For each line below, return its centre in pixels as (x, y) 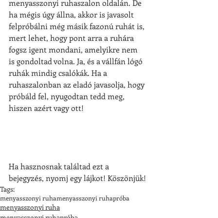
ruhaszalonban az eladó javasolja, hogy (78, 84)
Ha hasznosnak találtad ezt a (60, 166)
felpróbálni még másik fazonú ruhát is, (78, 26)
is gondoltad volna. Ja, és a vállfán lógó (77, 61)
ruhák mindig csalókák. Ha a (59, 73)
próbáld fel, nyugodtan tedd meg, (68, 96)
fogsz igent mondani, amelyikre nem (74, 49)
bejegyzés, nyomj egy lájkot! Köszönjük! (77, 178)
